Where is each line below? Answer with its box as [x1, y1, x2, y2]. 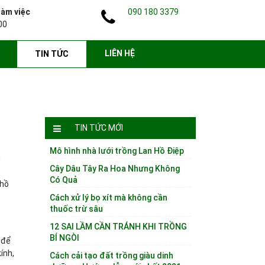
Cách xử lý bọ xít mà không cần [50, 193, 167, 202]
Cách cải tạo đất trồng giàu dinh [50, 251, 173, 260]
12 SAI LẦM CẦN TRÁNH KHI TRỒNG [50, 222, 187, 231]
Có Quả [50, 175, 77, 185]
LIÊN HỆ [105, 49, 135, 58]
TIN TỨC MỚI [75, 123, 123, 132]
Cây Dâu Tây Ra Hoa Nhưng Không [50, 164, 180, 173]
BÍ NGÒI [50, 233, 79, 243]
